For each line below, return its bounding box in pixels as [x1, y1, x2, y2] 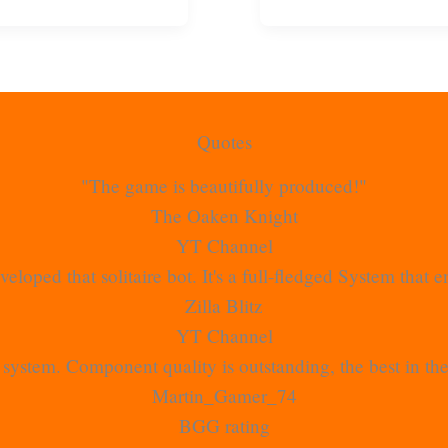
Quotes [196, 128, 252, 154]
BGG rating [178, 412, 270, 438]
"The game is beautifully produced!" [81, 172, 367, 198]
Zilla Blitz [185, 292, 263, 318]
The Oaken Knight [150, 202, 298, 228]
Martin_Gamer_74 [151, 382, 297, 408]
